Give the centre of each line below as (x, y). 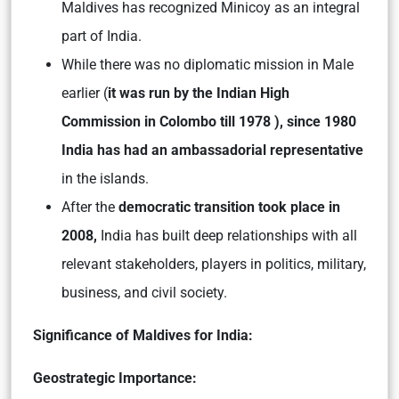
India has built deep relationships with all (227, 236)
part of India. (102, 37)
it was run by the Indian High (199, 94)
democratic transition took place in (229, 208)
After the (90, 208)
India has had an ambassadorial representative (212, 151)
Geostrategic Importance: (115, 379)
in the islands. (105, 179)
